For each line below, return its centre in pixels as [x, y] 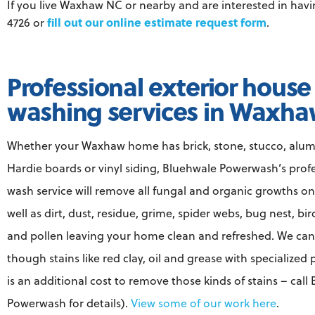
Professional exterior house [159, 86]
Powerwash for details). [69, 303]
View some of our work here [204, 303]
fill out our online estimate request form [157, 22]
